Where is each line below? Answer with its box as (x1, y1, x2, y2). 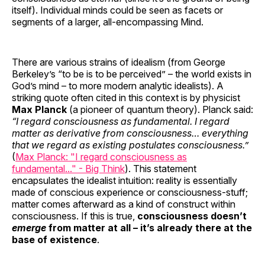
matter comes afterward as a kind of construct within (12, 198, 235, 210)
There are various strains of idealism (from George (12, 56, 225, 68)
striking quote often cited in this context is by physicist (12, 91, 240, 104)
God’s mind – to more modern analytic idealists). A (12, 79, 224, 92)
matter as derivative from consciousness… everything (12, 127, 248, 139)
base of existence (12, 233, 97, 245)
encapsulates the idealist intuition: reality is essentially (12, 174, 237, 186)
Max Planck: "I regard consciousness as (15, 150, 187, 163)
